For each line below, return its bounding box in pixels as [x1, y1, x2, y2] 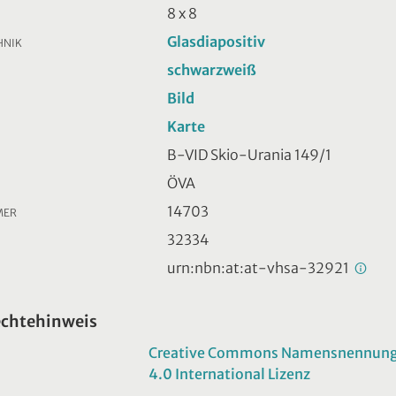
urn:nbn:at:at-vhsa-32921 [167, 258, 352, 277]
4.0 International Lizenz [148, 364, 310, 383]
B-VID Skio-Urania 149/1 [167, 145, 331, 164]
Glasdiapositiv [167, 32, 265, 50]
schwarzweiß [167, 60, 256, 79]
